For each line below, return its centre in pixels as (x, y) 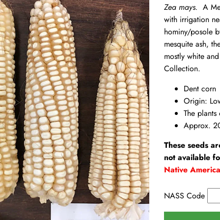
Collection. (182, 69)
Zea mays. (181, 7)
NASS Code (184, 196)
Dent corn (200, 89)
